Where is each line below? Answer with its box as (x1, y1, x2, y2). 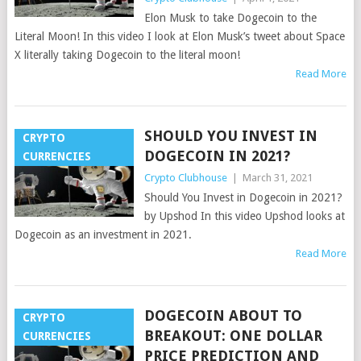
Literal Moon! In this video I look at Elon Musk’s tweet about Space (14, 30, 345, 44)
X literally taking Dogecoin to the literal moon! (14, 48, 240, 62)
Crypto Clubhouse (143, 172, 227, 185)
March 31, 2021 (242, 172, 313, 185)
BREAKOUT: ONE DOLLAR (143, 327, 322, 345)
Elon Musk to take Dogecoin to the (143, 11, 317, 25)
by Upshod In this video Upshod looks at (143, 210, 345, 223)
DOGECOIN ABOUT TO (143, 307, 302, 325)
